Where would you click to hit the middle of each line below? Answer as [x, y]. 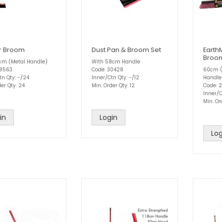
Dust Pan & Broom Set [126, 50]
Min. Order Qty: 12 [113, 85]
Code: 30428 [108, 69]
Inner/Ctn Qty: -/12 [115, 77]
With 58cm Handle [116, 61]
